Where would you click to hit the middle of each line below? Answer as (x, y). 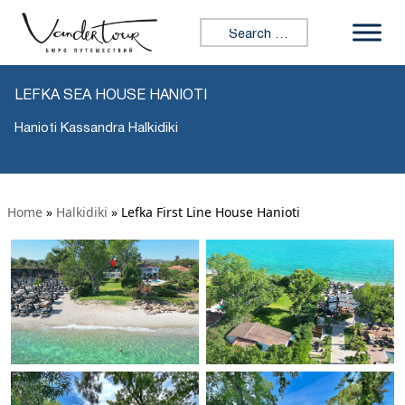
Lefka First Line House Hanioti (211, 212)
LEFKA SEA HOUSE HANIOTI (111, 95)
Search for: (237, 28)
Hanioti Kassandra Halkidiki (96, 128)
